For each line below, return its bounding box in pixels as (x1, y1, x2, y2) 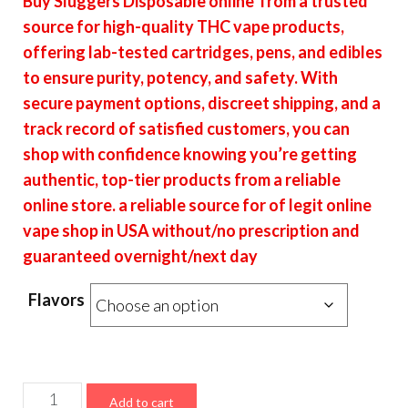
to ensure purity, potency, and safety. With (23, 66, 338, 87)
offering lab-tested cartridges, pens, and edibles (23, 41, 382, 62)
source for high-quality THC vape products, (23, 15, 344, 36)
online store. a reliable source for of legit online (23, 194, 372, 215)
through (158, 31, 214, 52)
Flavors (28, 289, 85, 310)
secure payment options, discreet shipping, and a (23, 92, 381, 113)
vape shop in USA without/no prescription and (23, 219, 360, 240)
